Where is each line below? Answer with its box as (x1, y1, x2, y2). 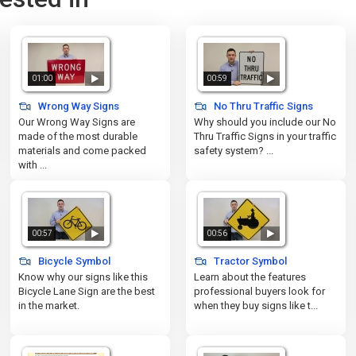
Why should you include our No (193, 116, 336, 128)
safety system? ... (193, 145, 273, 157)
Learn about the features (193, 271, 306, 283)
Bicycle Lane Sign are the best (18, 285, 156, 297)
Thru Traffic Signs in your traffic (193, 130, 336, 142)
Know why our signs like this (18, 271, 149, 283)
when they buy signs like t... (193, 300, 318, 311)
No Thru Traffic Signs (211, 100, 313, 112)
